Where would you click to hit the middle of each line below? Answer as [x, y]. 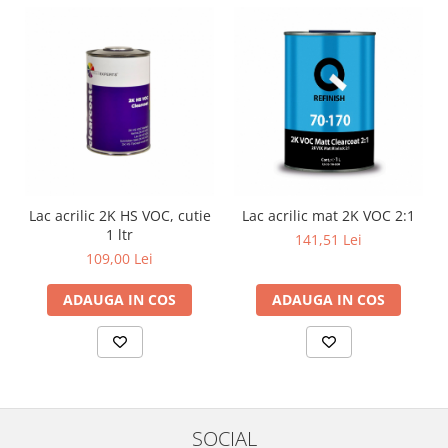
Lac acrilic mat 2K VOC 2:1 [328, 216]
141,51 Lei [328, 240]
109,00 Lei [119, 259]
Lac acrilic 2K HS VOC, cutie [119, 216]
